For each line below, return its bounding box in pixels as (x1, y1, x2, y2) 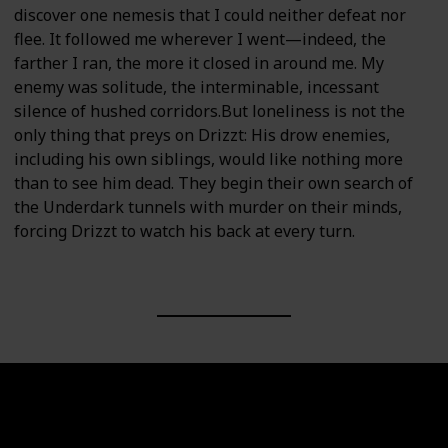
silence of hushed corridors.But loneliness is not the (14, 100, 405, 123)
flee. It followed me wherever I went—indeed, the (14, 28, 386, 51)
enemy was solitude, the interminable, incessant (14, 76, 379, 99)
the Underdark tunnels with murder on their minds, (14, 196, 402, 219)
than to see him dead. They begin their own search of (14, 172, 413, 195)
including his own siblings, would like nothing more (14, 148, 403, 171)
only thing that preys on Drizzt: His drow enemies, (14, 124, 390, 147)
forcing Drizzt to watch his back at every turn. (14, 220, 355, 243)
